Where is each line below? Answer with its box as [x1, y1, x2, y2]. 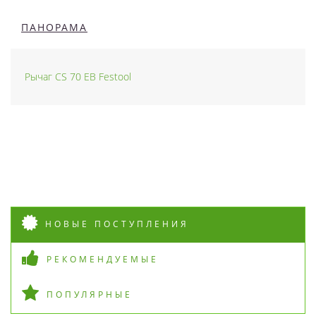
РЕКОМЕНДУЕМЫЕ [47, 253, 159, 265]
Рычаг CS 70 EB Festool [25, 70, 131, 83]
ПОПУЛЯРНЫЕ [47, 288, 133, 300]
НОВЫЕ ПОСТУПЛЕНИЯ [45, 218, 189, 230]
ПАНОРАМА [21, 20, 87, 34]
